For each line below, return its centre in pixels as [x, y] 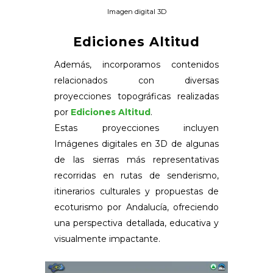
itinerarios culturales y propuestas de [136, 192]
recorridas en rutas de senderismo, [136, 176]
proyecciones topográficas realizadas [136, 97]
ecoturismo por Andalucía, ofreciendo [136, 207]
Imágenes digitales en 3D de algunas [136, 144]
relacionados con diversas [136, 81]
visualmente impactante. [107, 239]
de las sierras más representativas [136, 160]
